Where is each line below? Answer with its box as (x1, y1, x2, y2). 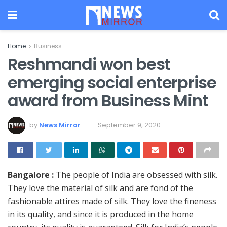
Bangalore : (8, 169, 54, 180)
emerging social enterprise (8, 71, 216, 94)
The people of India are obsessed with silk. (54, 169, 217, 180)
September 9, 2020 (98, 120, 161, 130)
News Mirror (39, 120, 81, 130)
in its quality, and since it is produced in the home (8, 208, 194, 220)
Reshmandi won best (8, 53, 170, 75)
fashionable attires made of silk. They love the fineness (8, 195, 216, 207)
